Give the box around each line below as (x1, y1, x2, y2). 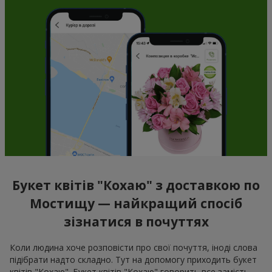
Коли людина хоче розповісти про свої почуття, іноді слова (10, 241, 257, 253)
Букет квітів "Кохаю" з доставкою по (12, 177, 260, 194)
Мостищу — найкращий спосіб (30, 195, 242, 212)
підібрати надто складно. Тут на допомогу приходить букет (10, 253, 257, 265)
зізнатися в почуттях (63, 213, 209, 231)
